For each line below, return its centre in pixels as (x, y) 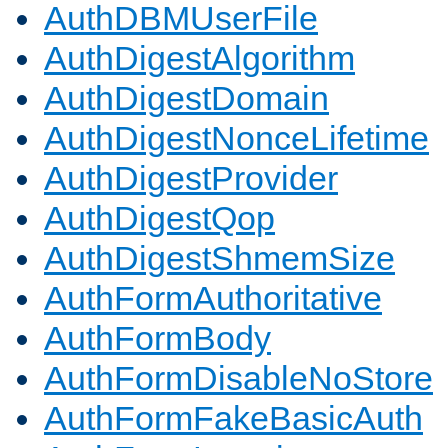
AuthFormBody (157, 338)
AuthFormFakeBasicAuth (233, 418)
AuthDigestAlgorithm (199, 58)
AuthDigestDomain (186, 98)
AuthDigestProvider (191, 178)
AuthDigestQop (159, 218)
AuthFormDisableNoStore (238, 378)
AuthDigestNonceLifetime (236, 138)
